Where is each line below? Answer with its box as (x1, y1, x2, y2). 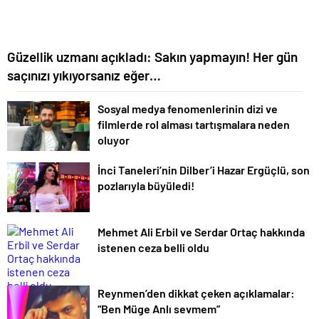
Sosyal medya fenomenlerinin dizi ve (98, 101, 278, 115)
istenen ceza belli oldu (98, 240, 209, 254)
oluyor (98, 132, 130, 147)
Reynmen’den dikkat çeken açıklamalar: (98, 286, 295, 300)
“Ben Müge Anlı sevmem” (98, 302, 220, 316)
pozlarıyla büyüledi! (98, 179, 194, 193)
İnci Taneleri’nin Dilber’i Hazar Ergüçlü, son (98, 163, 310, 177)
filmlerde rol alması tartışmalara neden (98, 117, 290, 131)
